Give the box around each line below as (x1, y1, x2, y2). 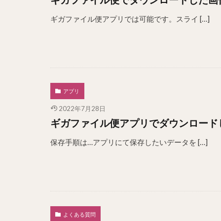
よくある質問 (63, 211, 96, 218)
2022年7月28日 (58, 105, 106, 112)
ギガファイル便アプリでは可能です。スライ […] (50, 14, 210, 23)
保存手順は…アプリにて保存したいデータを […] (50, 138, 208, 147)
